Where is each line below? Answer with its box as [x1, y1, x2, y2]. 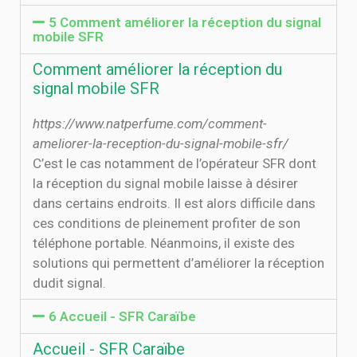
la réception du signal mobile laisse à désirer [33, 175, 298, 191]
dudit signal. [33, 275, 106, 291]
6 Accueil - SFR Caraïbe [49, 308, 197, 324]
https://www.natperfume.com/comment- [33, 116, 267, 131]
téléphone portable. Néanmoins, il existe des [33, 235, 295, 251]
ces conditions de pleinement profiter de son [33, 215, 300, 231]
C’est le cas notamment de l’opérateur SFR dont [33, 155, 316, 171]
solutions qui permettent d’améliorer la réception [33, 255, 324, 271]
